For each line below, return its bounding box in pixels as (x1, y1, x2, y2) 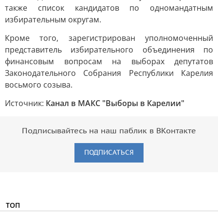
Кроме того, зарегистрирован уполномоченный (5, 33, 213, 43)
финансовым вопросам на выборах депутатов (5, 56, 213, 67)
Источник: (5, 98, 46, 109)
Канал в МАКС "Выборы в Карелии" (46, 98, 184, 109)
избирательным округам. (5, 14, 101, 25)
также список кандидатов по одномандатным (5, 2, 213, 13)
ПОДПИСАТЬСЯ (84, 148, 134, 157)
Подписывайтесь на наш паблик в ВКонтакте (22, 127, 196, 135)
